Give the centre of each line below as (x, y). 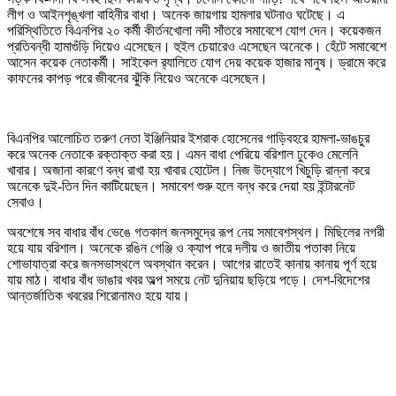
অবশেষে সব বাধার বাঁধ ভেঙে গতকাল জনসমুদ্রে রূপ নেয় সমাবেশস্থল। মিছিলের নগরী (196, 232)
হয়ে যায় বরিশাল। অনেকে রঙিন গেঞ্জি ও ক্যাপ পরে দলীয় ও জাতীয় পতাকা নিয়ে (181, 248)
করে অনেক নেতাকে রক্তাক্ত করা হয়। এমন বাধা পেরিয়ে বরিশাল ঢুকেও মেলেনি (183, 155)
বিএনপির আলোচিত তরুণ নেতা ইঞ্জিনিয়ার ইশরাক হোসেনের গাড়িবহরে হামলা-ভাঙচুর (188, 139)
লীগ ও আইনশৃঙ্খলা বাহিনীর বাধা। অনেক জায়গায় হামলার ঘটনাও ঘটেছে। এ (176, 15)
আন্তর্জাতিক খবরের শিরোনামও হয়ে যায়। (99, 296)
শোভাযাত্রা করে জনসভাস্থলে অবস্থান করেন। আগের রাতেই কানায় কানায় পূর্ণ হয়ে (192, 264)
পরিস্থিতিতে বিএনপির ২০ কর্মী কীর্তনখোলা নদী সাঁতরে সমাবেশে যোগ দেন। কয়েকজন (194, 31)
